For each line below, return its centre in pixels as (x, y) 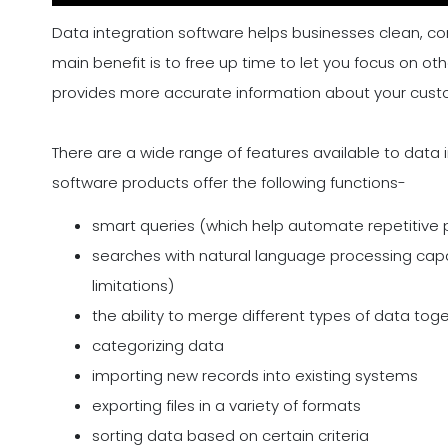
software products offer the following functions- (229, 183)
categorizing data (158, 346)
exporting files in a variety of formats (226, 406)
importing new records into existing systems (255, 376)
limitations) (133, 286)
